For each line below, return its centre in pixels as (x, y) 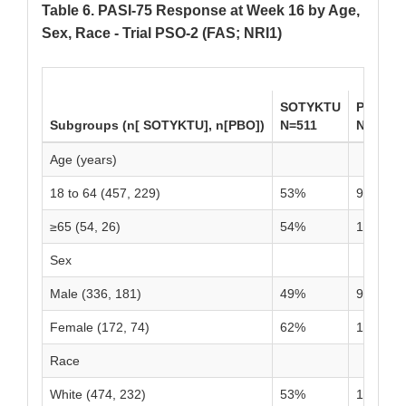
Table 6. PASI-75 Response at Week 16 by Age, (201, 11)
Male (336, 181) (96, 294)
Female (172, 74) (100, 328)
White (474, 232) (98, 395)
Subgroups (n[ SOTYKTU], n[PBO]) (157, 126)
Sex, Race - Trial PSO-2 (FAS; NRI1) (162, 34)
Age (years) (83, 160)
